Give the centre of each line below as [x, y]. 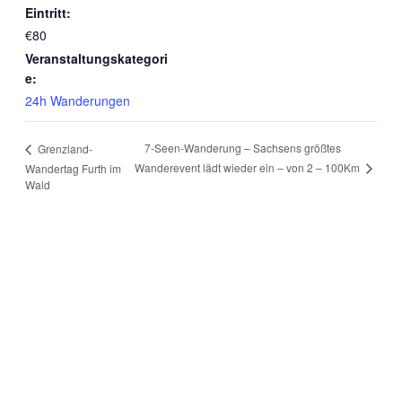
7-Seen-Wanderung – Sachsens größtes [242, 148]
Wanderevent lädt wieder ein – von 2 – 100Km [248, 168]
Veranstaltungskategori [96, 58]
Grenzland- [64, 148]
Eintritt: [48, 13]
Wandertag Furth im [73, 168]
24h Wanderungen [78, 100]
